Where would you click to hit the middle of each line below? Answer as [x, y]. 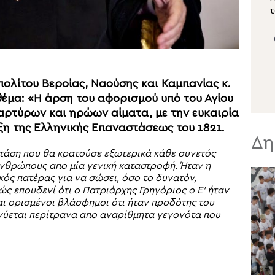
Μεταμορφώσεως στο [167, 23]
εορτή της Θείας [154, 10]
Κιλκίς [130, 35]
